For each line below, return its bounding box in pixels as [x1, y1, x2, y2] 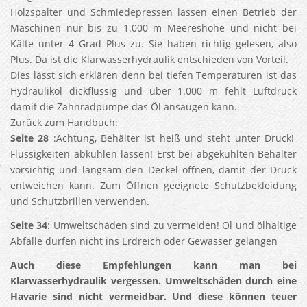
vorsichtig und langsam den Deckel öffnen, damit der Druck [10, 163, 297, 176]
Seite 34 [10, 219, 48, 232]
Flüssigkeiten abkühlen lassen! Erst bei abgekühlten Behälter [10, 147, 297, 160]
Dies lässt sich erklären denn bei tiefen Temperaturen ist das [10, 69, 297, 82]
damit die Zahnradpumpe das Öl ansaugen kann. [10, 100, 237, 113]
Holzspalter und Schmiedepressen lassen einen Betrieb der [10, 5, 297, 19]
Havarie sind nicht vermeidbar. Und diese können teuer [10, 290, 297, 303]
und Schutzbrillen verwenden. [10, 195, 149, 208]
